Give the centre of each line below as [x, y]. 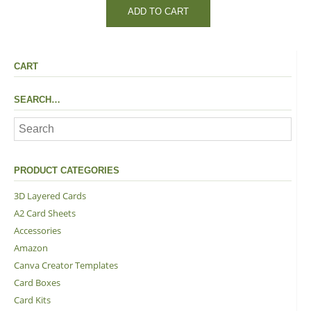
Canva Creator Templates [66, 266]
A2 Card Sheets [45, 213]
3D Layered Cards [50, 196]
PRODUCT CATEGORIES [67, 171]
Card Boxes [37, 283]
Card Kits [32, 300]
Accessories [37, 231]
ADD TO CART [159, 12]
